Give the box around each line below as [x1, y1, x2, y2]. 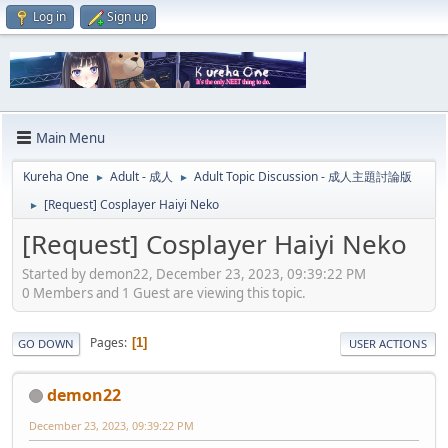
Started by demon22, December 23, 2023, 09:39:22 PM [22, 264, 366, 283]
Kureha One [23, 168, 89, 186]
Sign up [107, 8, 148, 25]
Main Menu [36, 128, 105, 147]
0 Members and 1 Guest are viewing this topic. [22, 283, 306, 302]
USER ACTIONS [349, 335, 427, 351]
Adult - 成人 [110, 168, 173, 186]
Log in [33, 8, 66, 25]
